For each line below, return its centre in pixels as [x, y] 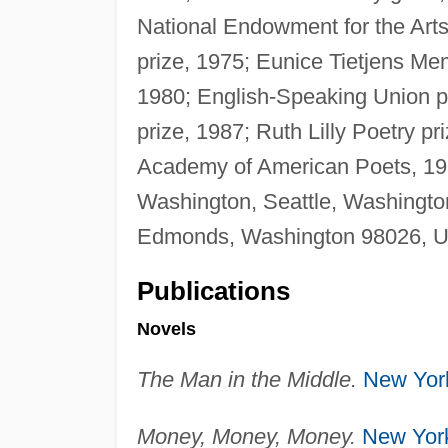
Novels [166, 328]
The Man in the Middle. [246, 379]
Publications [213, 290]
